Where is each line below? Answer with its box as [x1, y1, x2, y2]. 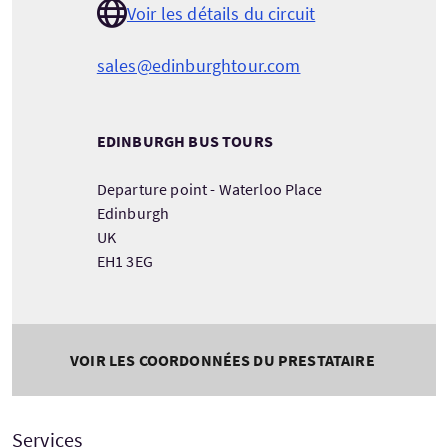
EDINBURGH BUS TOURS [96, 131, 273, 152]
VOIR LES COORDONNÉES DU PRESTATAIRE [70, 350, 375, 371]
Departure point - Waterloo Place [96, 179, 322, 200]
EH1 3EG [96, 251, 153, 272]
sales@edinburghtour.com [96, 54, 301, 78]
